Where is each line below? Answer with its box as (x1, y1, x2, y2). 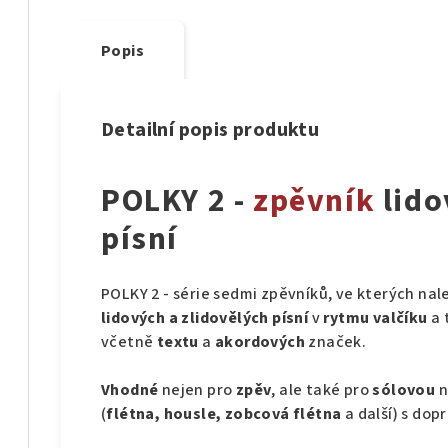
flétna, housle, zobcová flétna (106, 403, 342, 426)
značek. (305, 331, 367, 354)
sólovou (372, 379, 436, 402)
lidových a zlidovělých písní (101, 307, 309, 330)
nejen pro (158, 379, 236, 402)
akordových (215, 331, 306, 354)
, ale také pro (271, 379, 373, 402)
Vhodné (101, 379, 159, 402)
